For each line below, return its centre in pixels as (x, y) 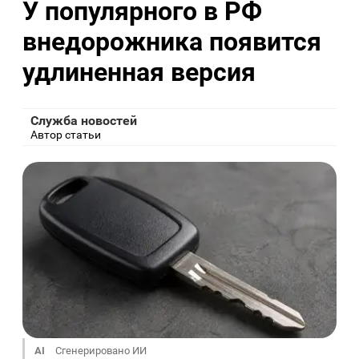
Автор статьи (66, 135)
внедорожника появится (172, 41)
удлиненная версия (139, 72)
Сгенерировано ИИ (100, 351)
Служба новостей (84, 121)
